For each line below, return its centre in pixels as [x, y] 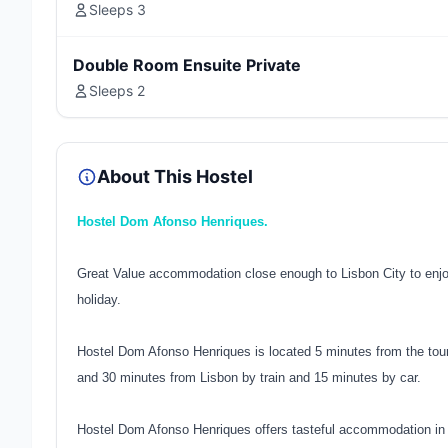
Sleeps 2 [117, 90]
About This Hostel [175, 176]
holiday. [99, 299]
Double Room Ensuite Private [187, 65]
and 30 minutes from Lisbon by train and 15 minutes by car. [249, 377]
